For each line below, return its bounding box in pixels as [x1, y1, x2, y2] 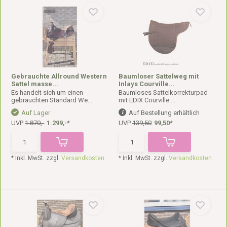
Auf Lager [21, 109, 51, 117]
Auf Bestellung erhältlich [129, 109, 200, 117]
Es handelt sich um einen [11, 89, 84, 96]
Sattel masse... [11, 80, 59, 88]
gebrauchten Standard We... [11, 96, 93, 104]
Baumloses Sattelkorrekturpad [119, 89, 208, 96]
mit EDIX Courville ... [119, 96, 175, 104]
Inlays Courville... [119, 80, 175, 88]
